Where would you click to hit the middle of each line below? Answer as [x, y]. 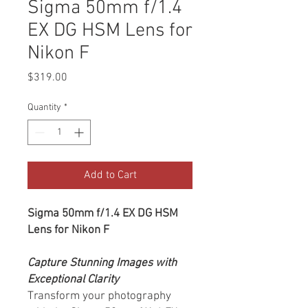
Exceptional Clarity [73, 279]
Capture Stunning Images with [102, 263]
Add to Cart [110, 175]
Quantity [44, 107]
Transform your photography [99, 296]
